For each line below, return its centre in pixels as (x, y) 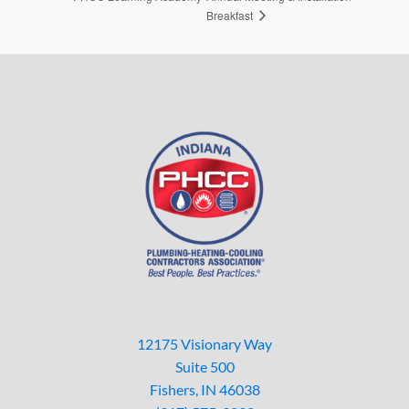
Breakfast (231, 15)
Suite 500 (204, 367)
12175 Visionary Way (204, 344)
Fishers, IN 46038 (204, 390)
